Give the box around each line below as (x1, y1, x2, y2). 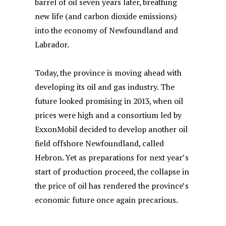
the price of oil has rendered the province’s (35, 180, 189, 191)
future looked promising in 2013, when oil (35, 95, 184, 106)
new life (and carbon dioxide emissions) (35, 11, 177, 22)
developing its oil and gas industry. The (35, 81, 175, 92)
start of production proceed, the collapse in (35, 166, 190, 177)
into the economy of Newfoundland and (35, 25, 179, 36)
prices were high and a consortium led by (35, 109, 182, 121)
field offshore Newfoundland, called (35, 138, 164, 149)
